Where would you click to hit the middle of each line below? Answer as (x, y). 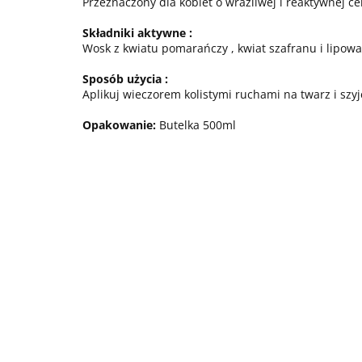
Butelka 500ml (196, 125)
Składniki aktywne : (137, 33)
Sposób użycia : (125, 79)
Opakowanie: (119, 125)
